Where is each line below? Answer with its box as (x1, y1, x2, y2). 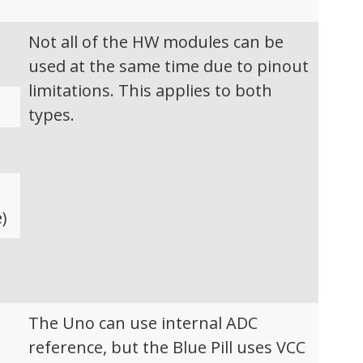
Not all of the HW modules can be (28, 31, 284, 53)
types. (28, 104, 75, 126)
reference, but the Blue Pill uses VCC (28, 336, 306, 359)
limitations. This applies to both (28, 79, 273, 102)
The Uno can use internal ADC (28, 312, 258, 335)
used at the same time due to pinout (28, 55, 310, 78)
